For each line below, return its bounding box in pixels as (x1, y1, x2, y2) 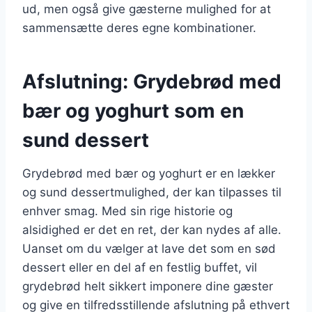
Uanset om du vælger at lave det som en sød (22, 241, 276, 256)
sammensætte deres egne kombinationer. (22, 20, 256, 35)
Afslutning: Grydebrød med (22, 69, 281, 93)
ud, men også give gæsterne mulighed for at (22, 1, 271, 16)
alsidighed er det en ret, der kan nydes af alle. (22, 222, 281, 237)
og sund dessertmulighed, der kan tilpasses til (22, 185, 281, 199)
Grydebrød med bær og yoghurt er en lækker (22, 166, 275, 180)
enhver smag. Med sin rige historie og (22, 203, 233, 218)
